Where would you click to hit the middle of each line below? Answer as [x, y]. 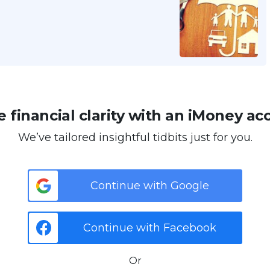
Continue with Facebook [149, 228]
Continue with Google [149, 186]
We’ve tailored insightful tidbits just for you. [135, 137]
